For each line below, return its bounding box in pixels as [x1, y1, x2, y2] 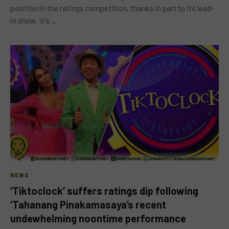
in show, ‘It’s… [10, 15, 56, 25]
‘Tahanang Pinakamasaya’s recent [10, 198, 166, 211]
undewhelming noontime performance [10, 212, 186, 224]
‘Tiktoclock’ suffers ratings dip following [10, 185, 198, 197]
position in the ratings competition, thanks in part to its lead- [10, 3, 214, 13]
